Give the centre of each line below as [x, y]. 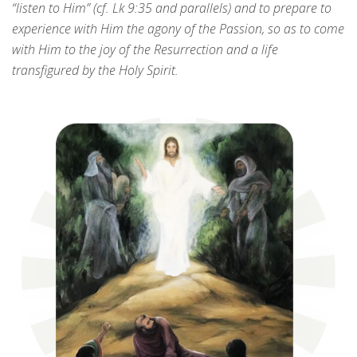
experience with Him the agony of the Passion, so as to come [178, 29]
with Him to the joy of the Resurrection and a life [145, 50]
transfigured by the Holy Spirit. [95, 71]
